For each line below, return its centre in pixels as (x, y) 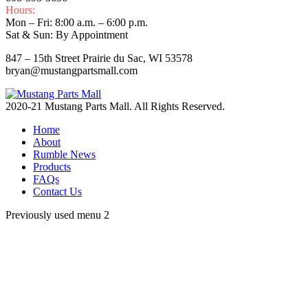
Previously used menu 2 (57, 214)
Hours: (20, 10)
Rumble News (64, 154)
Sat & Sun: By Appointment (67, 34)
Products (52, 166)
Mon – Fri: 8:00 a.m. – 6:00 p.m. (77, 22)
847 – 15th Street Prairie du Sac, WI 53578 (99, 58)
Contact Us (57, 191)
